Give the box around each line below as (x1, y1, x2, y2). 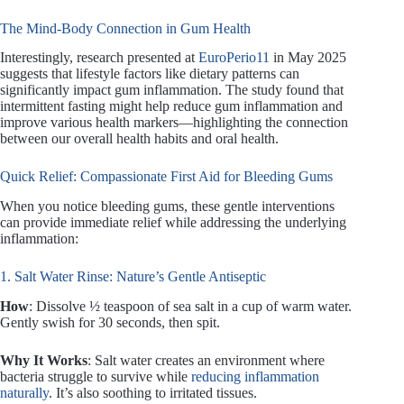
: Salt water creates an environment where (87, 353, 325, 369)
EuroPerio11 (198, 50, 270, 66)
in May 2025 (270, 50, 346, 66)
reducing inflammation (191, 369, 319, 385)
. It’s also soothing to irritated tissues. (49, 385, 257, 401)
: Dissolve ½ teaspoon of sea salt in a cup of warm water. (29, 298, 352, 315)
